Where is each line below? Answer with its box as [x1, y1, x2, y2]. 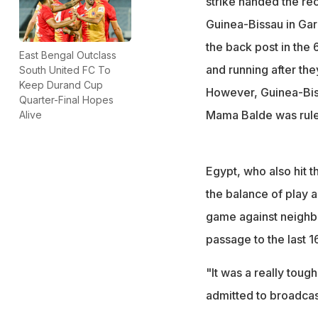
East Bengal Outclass [19, 48, 116, 61]
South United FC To [19, 63, 111, 76]
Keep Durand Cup [19, 78, 103, 91]
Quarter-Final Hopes [19, 93, 114, 106]
